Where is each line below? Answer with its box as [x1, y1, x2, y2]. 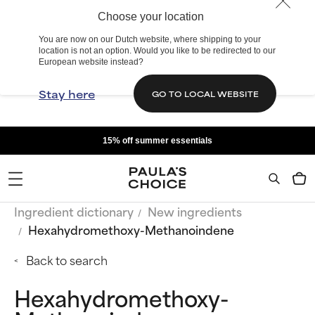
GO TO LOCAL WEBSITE [151, 87, 259, 99]
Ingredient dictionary [14, 202, 134, 220]
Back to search [26, 250, 108, 269]
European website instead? [39, 57, 143, 67]
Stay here [39, 85, 95, 102]
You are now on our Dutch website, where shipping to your [39, 34, 261, 44]
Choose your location [97, 11, 204, 22]
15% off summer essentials [103, 136, 212, 146]
